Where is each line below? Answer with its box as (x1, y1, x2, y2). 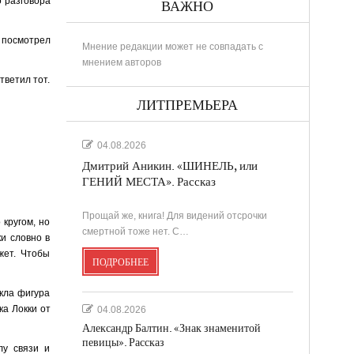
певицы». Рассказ (81, 335, 164, 349)
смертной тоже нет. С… (81, 225, 189, 237)
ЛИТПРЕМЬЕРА (137, 96, 238, 114)
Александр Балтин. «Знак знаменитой (81, 321, 261, 335)
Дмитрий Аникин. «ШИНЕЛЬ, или (81, 159, 258, 173)
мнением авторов (81, 56, 161, 68)
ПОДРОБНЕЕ (92, 256, 149, 268)
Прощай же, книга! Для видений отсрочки (81, 209, 267, 221)
